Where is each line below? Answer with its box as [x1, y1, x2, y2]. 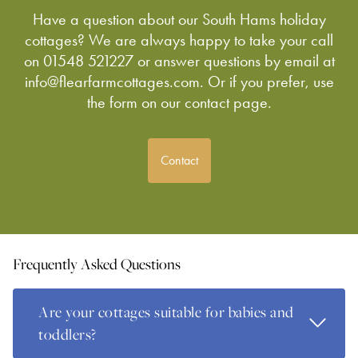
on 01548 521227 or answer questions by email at [23, 51, 335, 71]
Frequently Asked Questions [13, 254, 181, 275]
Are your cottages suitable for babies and [38, 302, 294, 323]
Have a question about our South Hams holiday [32, 10, 326, 30]
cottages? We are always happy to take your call [25, 30, 333, 50]
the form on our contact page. [86, 93, 272, 113]
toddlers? [38, 324, 97, 345]
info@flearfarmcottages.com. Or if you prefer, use [24, 72, 334, 92]
